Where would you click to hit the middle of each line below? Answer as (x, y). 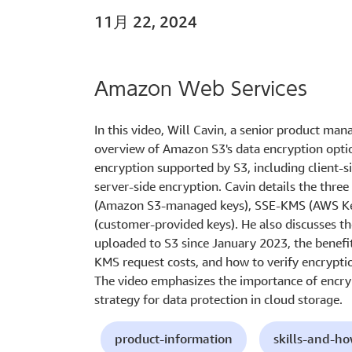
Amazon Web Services (201, 89)
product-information (174, 339)
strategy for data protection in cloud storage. (218, 300)
